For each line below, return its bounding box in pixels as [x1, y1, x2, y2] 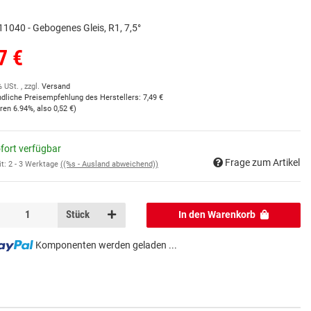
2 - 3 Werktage [8, 159, 60, 169]
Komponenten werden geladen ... [35, 239, 177, 251]
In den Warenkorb [178, 209, 256, 221]
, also [33, 104, 53, 114]
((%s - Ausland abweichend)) [60, 159, 158, 169]
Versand [42, 82, 70, 92]
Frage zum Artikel [225, 156, 300, 168]
